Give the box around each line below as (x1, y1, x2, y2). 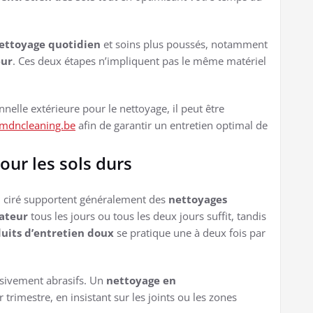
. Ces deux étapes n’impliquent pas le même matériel (13, 53, 266, 68)
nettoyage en (106, 272, 176, 287)
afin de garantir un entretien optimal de (75, 117, 268, 132)
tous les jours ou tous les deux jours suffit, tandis (28, 208, 266, 223)
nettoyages (168, 191, 227, 206)
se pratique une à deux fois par (114, 225, 265, 240)
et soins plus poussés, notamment (101, 36, 268, 51)
